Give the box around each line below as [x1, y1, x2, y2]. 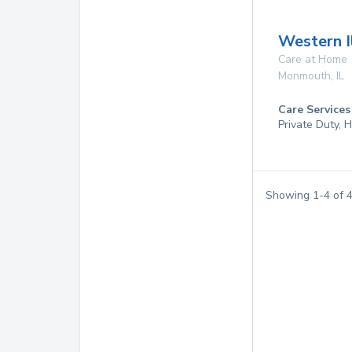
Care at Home [278, 52, 347, 67]
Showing [266, 187, 313, 203]
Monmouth [278, 68, 331, 83]
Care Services [278, 102, 350, 117]
